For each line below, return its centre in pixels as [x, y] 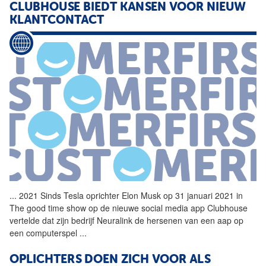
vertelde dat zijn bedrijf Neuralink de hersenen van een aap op [126, 221]
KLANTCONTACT [57, 20]
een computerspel [45, 233]
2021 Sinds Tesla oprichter [69, 196]
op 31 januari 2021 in [202, 196]
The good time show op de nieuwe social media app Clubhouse [129, 208]
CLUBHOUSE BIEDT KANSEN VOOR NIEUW [128, 7]
